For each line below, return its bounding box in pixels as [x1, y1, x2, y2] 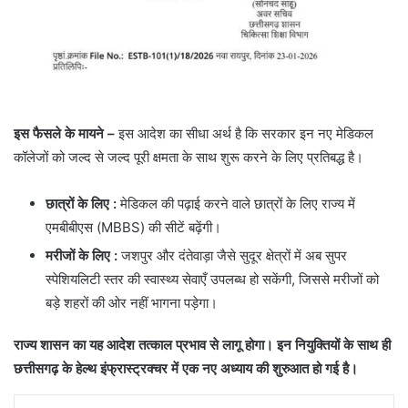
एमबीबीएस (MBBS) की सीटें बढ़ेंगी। [46, 218, 221, 236]
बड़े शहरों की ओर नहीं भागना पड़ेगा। [46, 293, 218, 311]
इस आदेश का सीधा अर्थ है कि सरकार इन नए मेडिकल [115, 124, 373, 142]
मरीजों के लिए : [46, 246, 117, 264]
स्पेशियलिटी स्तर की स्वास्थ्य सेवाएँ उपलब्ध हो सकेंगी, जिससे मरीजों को [46, 270, 379, 288]
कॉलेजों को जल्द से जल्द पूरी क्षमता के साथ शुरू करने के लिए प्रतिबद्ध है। [14, 148, 363, 166]
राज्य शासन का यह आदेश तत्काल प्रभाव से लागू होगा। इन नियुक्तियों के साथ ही [14, 335, 391, 353]
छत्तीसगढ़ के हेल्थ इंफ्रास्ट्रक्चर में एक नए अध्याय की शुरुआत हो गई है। [14, 359, 358, 377]
